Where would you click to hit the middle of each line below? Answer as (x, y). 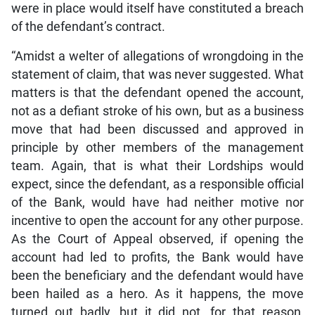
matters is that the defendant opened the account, (157, 92)
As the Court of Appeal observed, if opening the (157, 239)
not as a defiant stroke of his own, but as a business (157, 111)
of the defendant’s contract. (88, 26)
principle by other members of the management (157, 147)
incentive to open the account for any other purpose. (157, 220)
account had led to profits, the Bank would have (157, 257)
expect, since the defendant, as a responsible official (157, 184)
